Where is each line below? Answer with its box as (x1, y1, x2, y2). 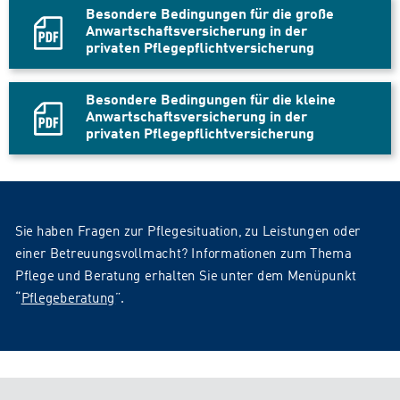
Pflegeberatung (21, 292, 116, 307)
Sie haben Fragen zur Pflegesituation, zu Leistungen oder (14, 225, 362, 240)
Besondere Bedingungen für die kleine (86, 94, 336, 109)
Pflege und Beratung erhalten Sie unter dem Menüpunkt (14, 270, 357, 285)
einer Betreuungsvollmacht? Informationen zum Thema (14, 247, 352, 262)
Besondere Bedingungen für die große (86, 8, 334, 23)
